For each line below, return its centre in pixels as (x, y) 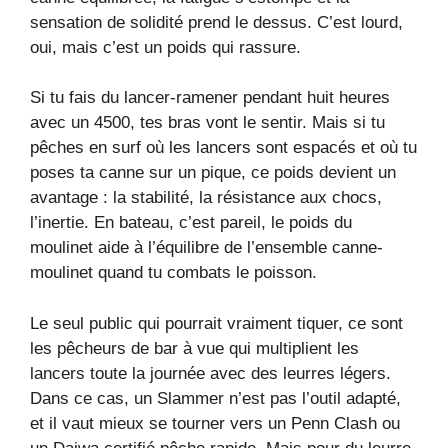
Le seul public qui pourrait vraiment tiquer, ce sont (216, 323)
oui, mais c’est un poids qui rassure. (165, 47)
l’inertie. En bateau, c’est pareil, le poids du (191, 223)
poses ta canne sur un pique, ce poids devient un (213, 173)
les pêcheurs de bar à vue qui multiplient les (194, 348)
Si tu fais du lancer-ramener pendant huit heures (210, 98)
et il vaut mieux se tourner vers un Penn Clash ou (215, 423)
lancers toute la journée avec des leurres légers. (210, 373)
